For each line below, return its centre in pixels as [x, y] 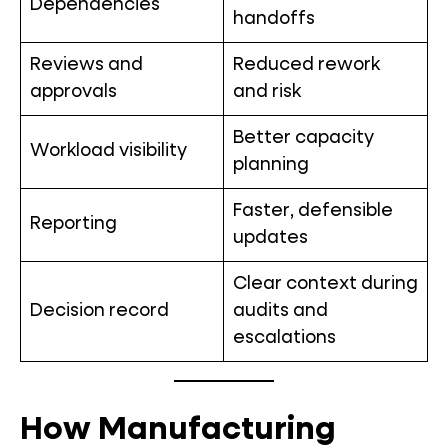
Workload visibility [108, 151]
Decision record [99, 311]
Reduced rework [306, 65]
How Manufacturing [178, 430]
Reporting [73, 224]
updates [270, 238]
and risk [267, 92]
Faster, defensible [313, 211]
